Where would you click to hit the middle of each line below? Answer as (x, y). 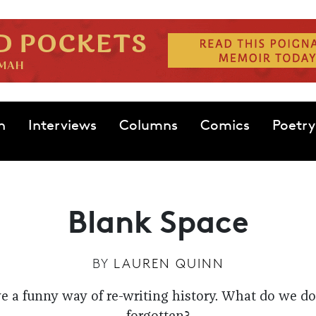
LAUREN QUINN (169, 263)
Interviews (62, 125)
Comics (225, 125)
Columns (148, 125)
